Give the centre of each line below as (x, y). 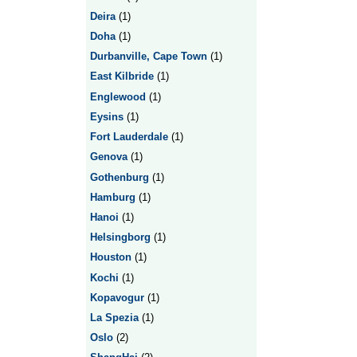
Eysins (106, 116)
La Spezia (114, 318)
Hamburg (112, 197)
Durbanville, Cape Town (148, 57)
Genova (108, 157)
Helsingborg (120, 237)
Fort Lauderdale (129, 137)
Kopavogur (117, 297)
